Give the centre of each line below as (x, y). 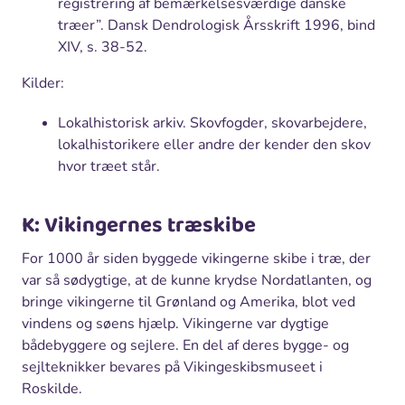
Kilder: (43, 84)
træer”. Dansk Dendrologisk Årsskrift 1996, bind (217, 26)
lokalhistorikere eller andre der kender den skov (214, 145)
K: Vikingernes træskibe (139, 226)
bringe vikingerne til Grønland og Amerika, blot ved (188, 302)
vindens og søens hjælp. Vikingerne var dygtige (175, 324)
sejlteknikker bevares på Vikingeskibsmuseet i (172, 367)
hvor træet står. (109, 167)
